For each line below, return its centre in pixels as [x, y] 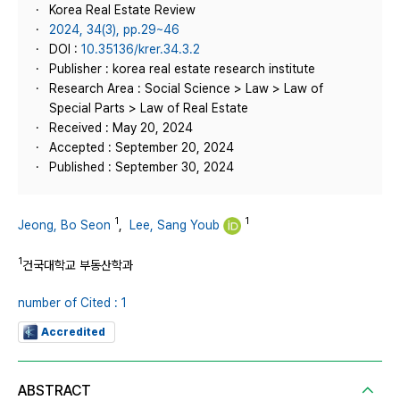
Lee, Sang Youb [175, 225]
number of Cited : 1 [72, 302]
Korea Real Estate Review [122, 10]
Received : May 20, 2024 [121, 128]
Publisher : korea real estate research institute [182, 69]
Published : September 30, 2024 [142, 167]
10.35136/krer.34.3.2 [141, 49]
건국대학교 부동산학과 [78, 265]
